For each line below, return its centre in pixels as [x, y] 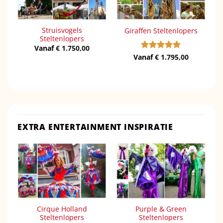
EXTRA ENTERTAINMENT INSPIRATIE [95, 127]
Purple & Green [161, 209]
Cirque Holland [62, 209]
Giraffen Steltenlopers [161, 30]
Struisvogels [62, 30]
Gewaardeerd [162, 56]
